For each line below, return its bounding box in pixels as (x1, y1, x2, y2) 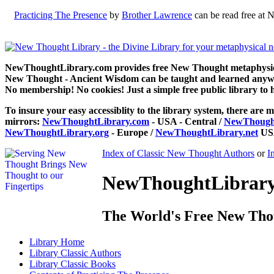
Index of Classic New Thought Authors (102, 148, 254, 158)
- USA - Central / (149, 116, 224, 127)
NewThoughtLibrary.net (155, 127, 258, 138)
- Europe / (109, 127, 155, 138)
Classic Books (61, 258, 116, 269)
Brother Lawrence (122, 10, 192, 20)
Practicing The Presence (14, 10, 107, 20)
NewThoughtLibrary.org (5, 127, 109, 138)
